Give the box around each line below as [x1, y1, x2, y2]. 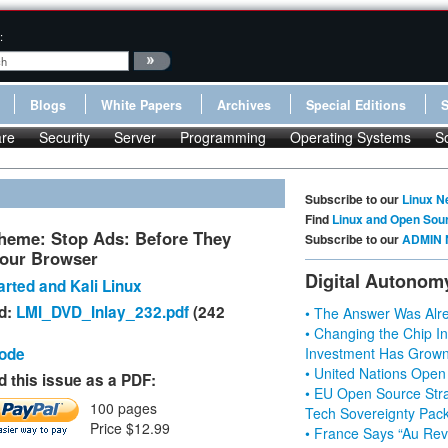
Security [39, 127, 90, 147]
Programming [180, 127, 266, 147]
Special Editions [306, 96, 406, 114]
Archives [217, 96, 271, 114]
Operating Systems [290, 127, 411, 147]
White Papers [101, 96, 182, 114]
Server [114, 127, 156, 147]
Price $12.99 [90, 418, 170, 438]
